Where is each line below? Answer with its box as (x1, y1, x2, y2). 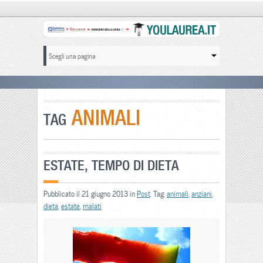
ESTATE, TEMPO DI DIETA (43, 157, 178, 174)
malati (83, 201, 102, 211)
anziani (191, 189, 212, 198)
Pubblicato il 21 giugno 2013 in (43, 189, 137, 198)
